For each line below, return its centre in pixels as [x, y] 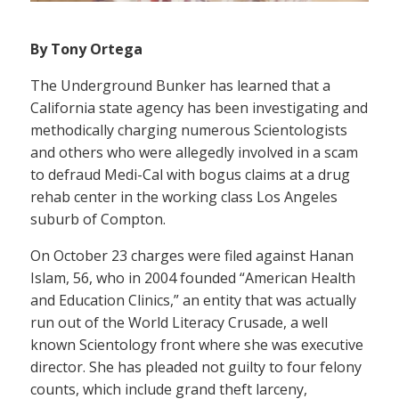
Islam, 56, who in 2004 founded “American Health [193, 278]
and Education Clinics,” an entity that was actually [193, 301]
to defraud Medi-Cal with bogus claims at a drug [190, 175]
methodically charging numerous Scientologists [189, 130]
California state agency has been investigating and [199, 108]
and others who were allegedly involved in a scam [194, 153]
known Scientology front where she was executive [197, 345]
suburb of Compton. [98, 220]
